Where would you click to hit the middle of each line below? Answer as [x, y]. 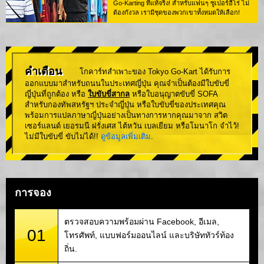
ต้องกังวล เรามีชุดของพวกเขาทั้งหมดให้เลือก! [176, 12]
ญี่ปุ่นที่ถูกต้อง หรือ [56, 94]
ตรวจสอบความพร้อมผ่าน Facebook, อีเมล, [142, 221]
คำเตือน [43, 71]
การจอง [33, 192]
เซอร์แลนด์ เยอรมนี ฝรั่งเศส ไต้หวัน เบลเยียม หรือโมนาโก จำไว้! [132, 126]
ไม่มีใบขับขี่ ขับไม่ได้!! [63, 137]
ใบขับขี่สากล [109, 94]
